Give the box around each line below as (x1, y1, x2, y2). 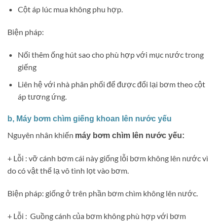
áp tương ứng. (17, 91, 67, 101)
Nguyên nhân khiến (7, 130, 75, 140)
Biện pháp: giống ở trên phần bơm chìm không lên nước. (7, 188, 198, 198)
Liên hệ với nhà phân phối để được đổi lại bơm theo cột (17, 79, 205, 89)
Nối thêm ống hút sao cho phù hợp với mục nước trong (17, 50, 204, 60)
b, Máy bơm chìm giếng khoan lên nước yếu (7, 114, 172, 123)
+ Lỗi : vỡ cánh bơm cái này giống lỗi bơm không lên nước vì (7, 153, 208, 163)
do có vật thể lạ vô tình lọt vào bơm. (7, 166, 129, 176)
